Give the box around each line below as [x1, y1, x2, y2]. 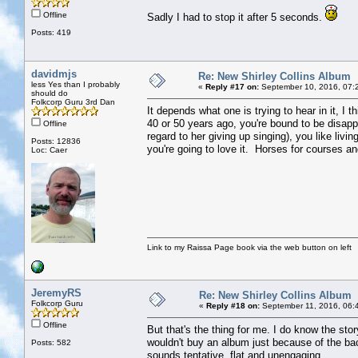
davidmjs [31, 67, 77, 80]
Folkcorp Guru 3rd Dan [31, 97, 115, 106]
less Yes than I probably [31, 79, 120, 89]
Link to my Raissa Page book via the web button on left [147, 242, 352, 252]
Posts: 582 [31, 337, 71, 347]
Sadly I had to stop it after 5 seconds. [147, 10, 325, 23]
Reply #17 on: [205, 82, 259, 91]
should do [31, 88, 68, 97]
